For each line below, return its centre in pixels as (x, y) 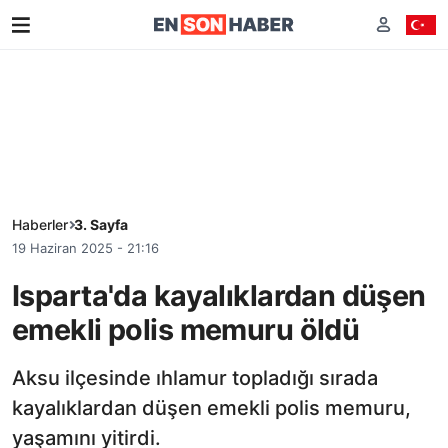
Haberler (40, 224)
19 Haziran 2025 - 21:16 (85, 248)
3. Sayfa (101, 224)
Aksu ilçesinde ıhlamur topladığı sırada (195, 377)
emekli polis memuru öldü (186, 329)
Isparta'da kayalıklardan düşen (219, 295)
